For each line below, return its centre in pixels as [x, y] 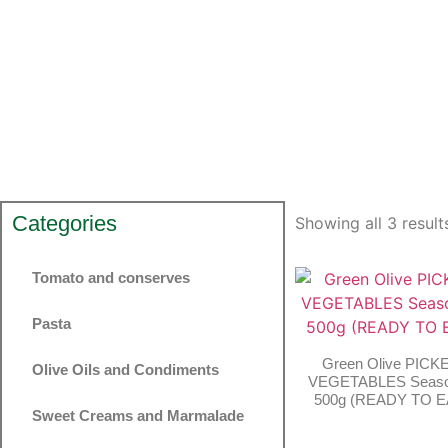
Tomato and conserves [111, 277]
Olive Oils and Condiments [125, 369]
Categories [64, 223]
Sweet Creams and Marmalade [138, 415]
